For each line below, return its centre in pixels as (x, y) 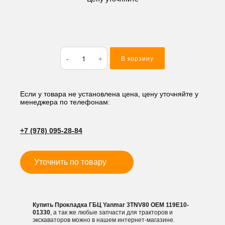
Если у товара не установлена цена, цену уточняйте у (109, 94)
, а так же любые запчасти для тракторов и (111, 212)
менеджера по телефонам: (65, 102)
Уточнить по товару (70, 162)
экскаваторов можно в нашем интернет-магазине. (104, 220)
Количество (79, 51)
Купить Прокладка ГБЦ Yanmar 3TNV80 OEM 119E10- (111, 205)
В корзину (137, 59)
